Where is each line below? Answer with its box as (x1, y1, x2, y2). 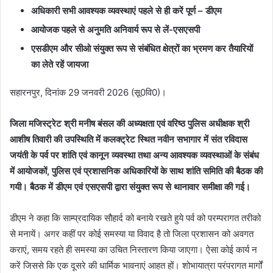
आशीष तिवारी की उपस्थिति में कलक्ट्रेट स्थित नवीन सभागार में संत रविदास (10, 133, 247, 145)
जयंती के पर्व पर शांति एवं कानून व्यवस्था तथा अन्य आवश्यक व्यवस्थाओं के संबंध (10, 149, 259, 161)
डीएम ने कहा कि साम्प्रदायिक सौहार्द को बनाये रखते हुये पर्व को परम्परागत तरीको (10, 211, 261, 224)
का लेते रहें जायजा (31, 58, 88, 70)
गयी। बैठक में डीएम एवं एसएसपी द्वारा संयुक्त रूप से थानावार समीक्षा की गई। (10, 180, 250, 193)
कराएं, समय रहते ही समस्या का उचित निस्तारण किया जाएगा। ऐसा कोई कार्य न (10, 243, 257, 255)
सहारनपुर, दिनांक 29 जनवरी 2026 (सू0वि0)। (10, 86, 166, 98)
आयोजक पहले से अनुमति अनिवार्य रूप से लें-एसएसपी (31, 23, 200, 35)
